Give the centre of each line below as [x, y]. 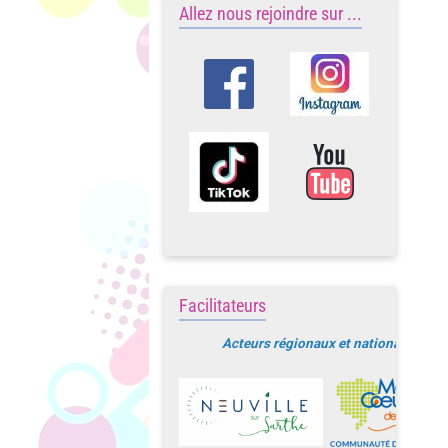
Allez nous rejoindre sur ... [271, 13]
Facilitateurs [223, 306]
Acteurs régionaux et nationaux [319, 343]
